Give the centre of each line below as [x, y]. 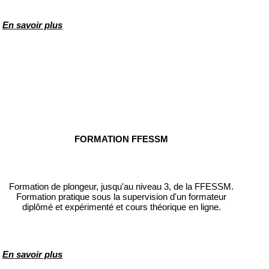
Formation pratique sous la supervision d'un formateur [121, 197]
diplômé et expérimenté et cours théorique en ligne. [121, 207]
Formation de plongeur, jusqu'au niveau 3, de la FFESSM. [121, 187]
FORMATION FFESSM [121, 139]
